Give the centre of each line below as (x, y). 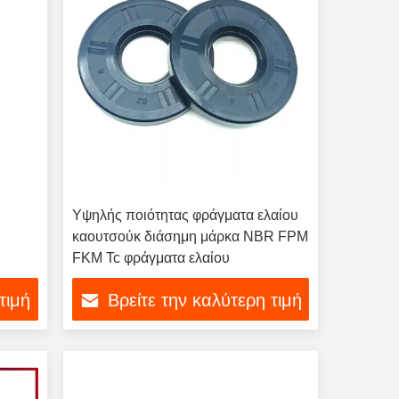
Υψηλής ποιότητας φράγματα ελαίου (185, 215)
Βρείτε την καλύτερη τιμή (204, 301)
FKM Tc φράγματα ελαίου (151, 258)
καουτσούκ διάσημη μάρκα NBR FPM (190, 236)
